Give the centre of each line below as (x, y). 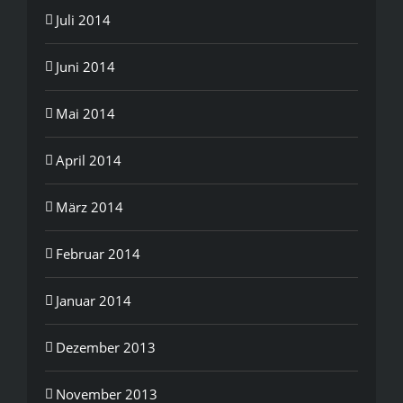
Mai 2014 (85, 113)
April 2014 (89, 160)
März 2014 (90, 206)
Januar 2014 (94, 300)
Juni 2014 (85, 66)
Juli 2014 (83, 19)
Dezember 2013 (106, 347)
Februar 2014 (98, 253)
